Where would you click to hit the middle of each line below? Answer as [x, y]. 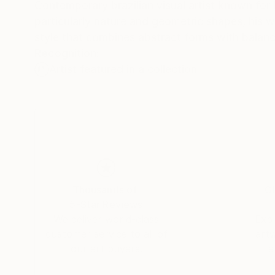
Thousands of [105, 189]
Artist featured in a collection [123, 69]
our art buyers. [106, 248]
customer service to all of [106, 234]
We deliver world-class [106, 219]
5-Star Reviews [106, 204]
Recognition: [67, 53]
